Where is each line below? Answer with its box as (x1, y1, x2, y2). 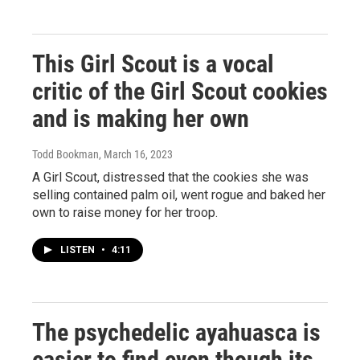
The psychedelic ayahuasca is (32, 317, 321, 346)
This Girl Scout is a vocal (32, 49, 274, 78)
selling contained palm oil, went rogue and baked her (32, 186, 325, 202)
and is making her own (32, 104, 249, 133)
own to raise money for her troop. (32, 204, 218, 220)
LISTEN (60, 243, 97, 256)
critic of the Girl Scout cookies (32, 76, 328, 105)
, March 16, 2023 (99, 147, 173, 161)
